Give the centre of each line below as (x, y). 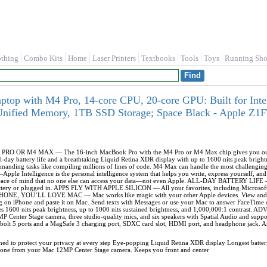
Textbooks (158, 58)
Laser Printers (114, 58)
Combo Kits (43, 58)
